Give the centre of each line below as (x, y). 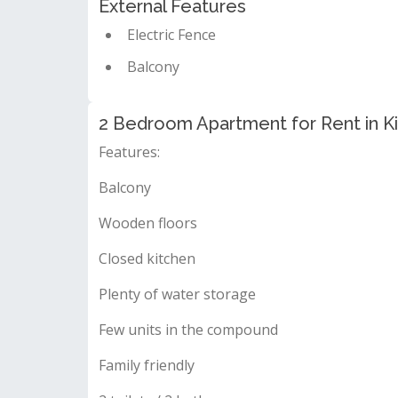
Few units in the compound (188, 329)
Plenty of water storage (177, 294)
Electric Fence (171, 34)
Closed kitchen (147, 258)
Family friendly (147, 365)
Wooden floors (148, 223)
